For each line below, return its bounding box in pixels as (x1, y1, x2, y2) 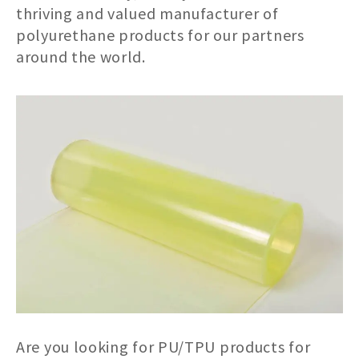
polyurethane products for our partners (16, 24, 305, 45)
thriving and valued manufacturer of (16, 2, 279, 23)
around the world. (16, 46, 146, 67)
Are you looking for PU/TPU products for (16, 337, 311, 357)
